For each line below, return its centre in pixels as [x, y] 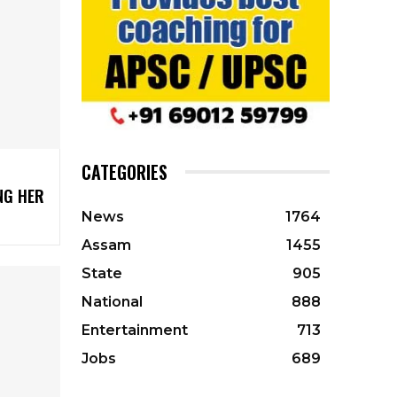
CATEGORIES [125, 172]
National [112, 302]
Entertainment [135, 331]
